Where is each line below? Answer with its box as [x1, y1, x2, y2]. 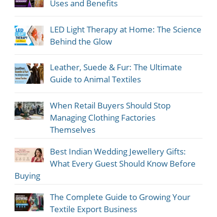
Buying [15, 170, 40, 181]
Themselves [49, 124, 95, 136]
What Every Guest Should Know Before [49, 157, 196, 169]
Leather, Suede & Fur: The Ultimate [49, 62, 182, 73]
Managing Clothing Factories [49, 112, 155, 124]
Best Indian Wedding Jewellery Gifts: [49, 145, 186, 157]
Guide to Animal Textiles [49, 74, 141, 85]
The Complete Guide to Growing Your [49, 191, 190, 203]
